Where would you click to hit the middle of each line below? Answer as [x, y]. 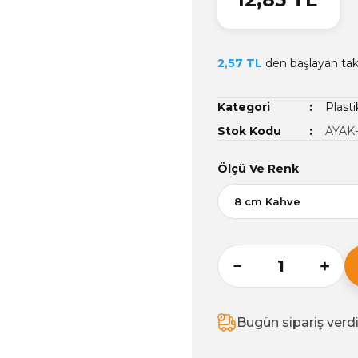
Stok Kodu [249, 131]
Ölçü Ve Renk [258, 169]
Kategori [244, 107]
